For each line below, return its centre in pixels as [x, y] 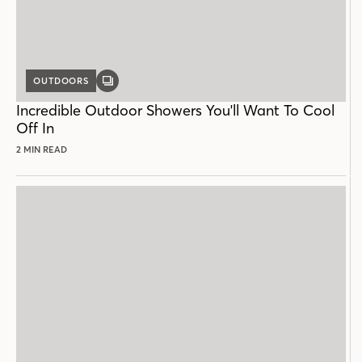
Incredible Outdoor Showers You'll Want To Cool [175, 111]
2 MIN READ [42, 150]
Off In [35, 128]
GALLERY [128, 85]
